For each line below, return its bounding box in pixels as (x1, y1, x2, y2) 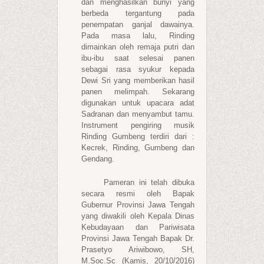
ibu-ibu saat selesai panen (81, 53, 194, 62)
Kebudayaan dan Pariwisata (81, 222, 194, 232)
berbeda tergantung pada (81, 8, 194, 18)
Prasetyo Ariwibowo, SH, (81, 245, 194, 254)
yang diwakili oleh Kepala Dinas (81, 211, 194, 220)
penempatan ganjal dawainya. (81, 19, 194, 29)
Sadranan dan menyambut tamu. (81, 109, 194, 118)
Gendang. (81, 154, 119, 163)
